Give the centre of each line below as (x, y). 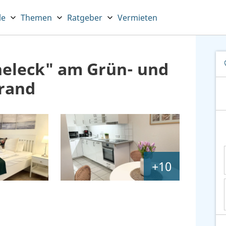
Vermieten (137, 17)
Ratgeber (85, 17)
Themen (36, 17)
